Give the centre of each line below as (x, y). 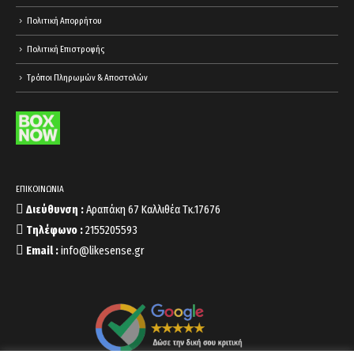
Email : (41, 251)
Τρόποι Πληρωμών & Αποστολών (87, 77)
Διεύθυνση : (56, 210)
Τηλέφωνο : (53, 230)
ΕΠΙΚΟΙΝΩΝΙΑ (40, 189)
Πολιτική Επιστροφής (66, 49)
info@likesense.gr (102, 251)
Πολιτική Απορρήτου (64, 21)
